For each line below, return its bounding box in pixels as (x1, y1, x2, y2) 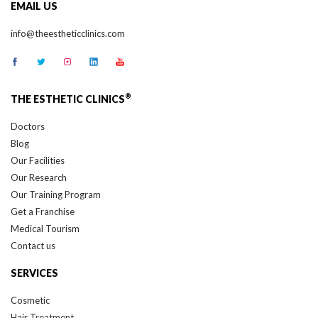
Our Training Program (11, 188, 101, 200)
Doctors (11, 120, 45, 132)
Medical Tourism (11, 222, 79, 234)
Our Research (11, 171, 67, 183)
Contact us (11, 239, 55, 251)
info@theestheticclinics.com (11, 27, 125, 39)
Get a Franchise (11, 205, 75, 217)
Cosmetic (11, 294, 50, 306)
